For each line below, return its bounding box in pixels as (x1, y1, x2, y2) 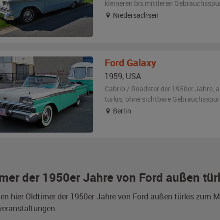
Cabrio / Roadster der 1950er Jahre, (104, 84, 216, 93)
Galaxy (126, 56, 156, 69)
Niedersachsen (111, 10, 159, 20)
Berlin (111, 106, 131, 115)
